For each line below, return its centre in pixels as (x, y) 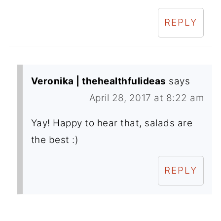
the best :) (55, 140)
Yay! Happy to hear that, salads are (112, 123)
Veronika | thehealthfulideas (98, 81)
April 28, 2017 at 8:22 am (147, 98)
